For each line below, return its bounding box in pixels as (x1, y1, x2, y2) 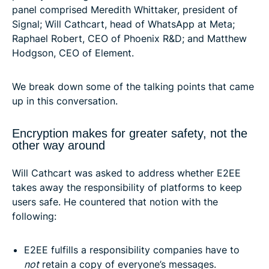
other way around (12, 138, 105, 152)
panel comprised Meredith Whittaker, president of (12, 3, 238, 16)
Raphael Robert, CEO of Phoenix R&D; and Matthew (12, 32, 247, 44)
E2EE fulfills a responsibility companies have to (24, 243, 240, 256)
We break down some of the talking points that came (12, 80, 254, 92)
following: (12, 210, 56, 222)
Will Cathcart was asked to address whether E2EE (12, 166, 241, 179)
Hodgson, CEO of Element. (12, 46, 134, 59)
